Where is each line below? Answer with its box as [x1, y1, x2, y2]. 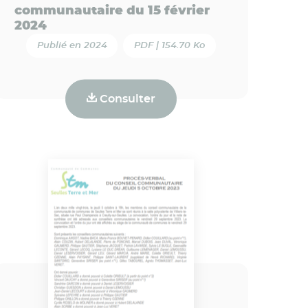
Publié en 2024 [36, 41, 107, 50]
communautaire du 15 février [14, 4, 210, 17]
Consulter [96, 93, 155, 104]
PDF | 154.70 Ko [134, 41, 206, 50]
